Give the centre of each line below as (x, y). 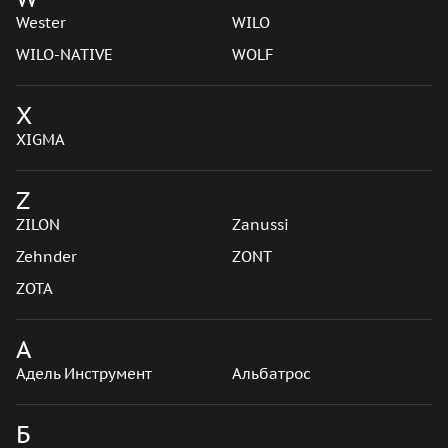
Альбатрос (271, 373)
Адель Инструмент (84, 373)
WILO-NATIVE (64, 54)
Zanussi (260, 224)
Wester (41, 22)
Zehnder (46, 256)
